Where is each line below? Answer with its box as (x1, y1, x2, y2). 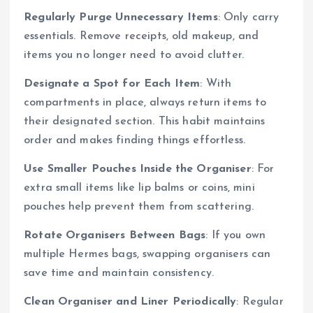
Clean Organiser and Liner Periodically (24, 296, 237, 308)
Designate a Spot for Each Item (24, 78, 201, 90)
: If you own (205, 230, 266, 242)
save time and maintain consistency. (24, 268, 214, 279)
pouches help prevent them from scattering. (24, 201, 254, 213)
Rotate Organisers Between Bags (24, 230, 206, 242)
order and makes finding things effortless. (24, 135, 245, 147)
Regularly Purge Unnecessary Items (24, 12, 218, 23)
